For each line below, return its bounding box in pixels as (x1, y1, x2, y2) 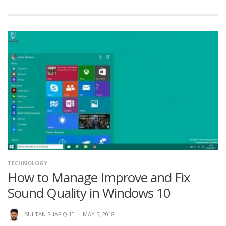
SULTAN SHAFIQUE (24, 210, 74, 218)
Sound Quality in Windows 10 (8, 183, 171, 202)
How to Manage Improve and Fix (8, 167, 190, 186)
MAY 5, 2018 (82, 210, 115, 218)
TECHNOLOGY (8, 159, 47, 167)
